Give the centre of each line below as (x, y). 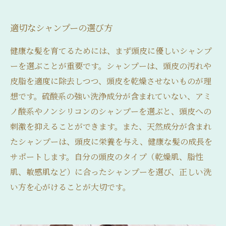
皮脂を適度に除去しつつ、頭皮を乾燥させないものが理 (111, 81)
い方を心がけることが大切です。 (70, 187)
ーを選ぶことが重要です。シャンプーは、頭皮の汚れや (111, 66)
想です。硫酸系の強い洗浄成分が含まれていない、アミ (111, 96)
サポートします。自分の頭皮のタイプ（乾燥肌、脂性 (107, 157)
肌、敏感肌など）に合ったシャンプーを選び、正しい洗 (111, 172)
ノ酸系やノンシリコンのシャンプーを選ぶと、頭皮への (111, 111)
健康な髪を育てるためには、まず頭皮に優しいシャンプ (111, 51)
